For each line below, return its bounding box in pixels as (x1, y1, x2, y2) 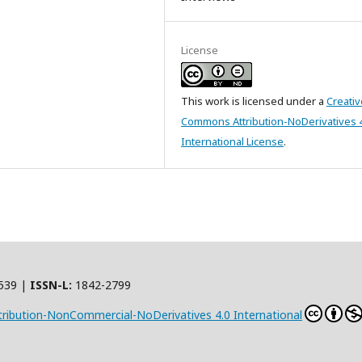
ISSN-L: (30, 277, 72, 293)
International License (181, 134, 284, 149)
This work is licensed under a (181, 94, 326, 109)
